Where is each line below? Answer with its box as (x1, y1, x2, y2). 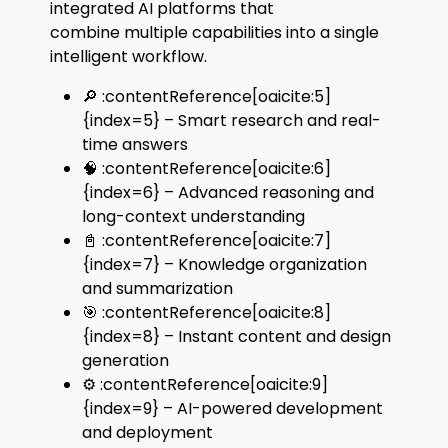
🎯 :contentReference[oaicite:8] (82, 301, 331, 324)
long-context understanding (82, 205, 305, 228)
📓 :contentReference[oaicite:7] (82, 229, 331, 252)
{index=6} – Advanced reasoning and (82, 181, 374, 204)
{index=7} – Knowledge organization (82, 253, 367, 276)
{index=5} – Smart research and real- (82, 109, 381, 132)
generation (82, 349, 169, 372)
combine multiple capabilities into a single (50, 21, 379, 44)
